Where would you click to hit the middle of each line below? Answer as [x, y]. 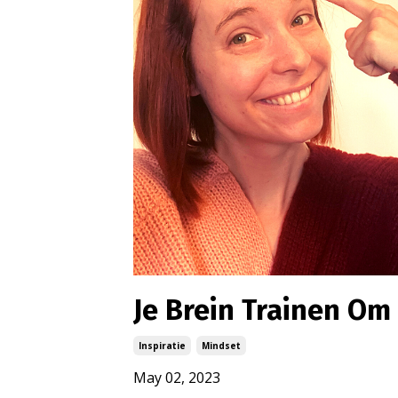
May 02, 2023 [177, 378]
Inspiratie [162, 346]
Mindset [221, 346]
